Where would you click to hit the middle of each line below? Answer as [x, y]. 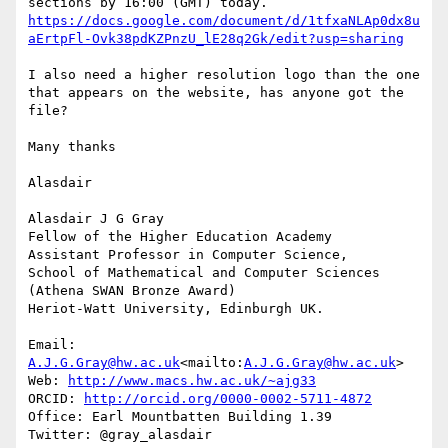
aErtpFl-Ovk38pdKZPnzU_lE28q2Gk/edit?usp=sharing [216, 39]
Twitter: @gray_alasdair [120, 435]
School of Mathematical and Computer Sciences [204, 273]
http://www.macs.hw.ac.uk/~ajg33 [192, 381]
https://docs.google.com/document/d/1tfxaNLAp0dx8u [224, 21]
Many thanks [72, 147]
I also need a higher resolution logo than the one [224, 75]
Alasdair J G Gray [96, 219]
